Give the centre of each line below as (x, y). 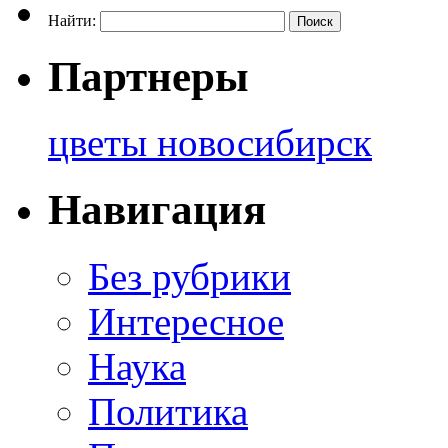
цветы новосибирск (210, 143)
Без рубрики (189, 277)
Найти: (72, 20)
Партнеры (148, 76)
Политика (168, 412)
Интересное (186, 322)
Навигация (157, 210)
